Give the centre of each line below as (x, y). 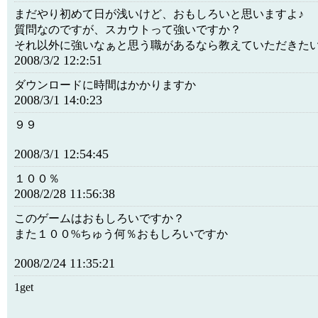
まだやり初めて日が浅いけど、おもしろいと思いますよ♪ (159, 14)
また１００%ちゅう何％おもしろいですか (121, 234)
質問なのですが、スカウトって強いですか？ (128, 29)
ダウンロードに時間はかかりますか (105, 85)
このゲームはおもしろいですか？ (99, 218)
